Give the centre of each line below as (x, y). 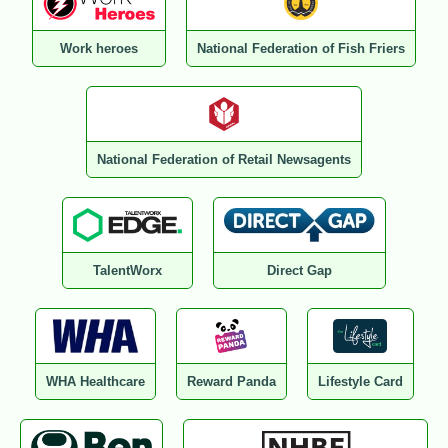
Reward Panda (231, 382)
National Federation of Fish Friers (300, 49)
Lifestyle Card (360, 382)
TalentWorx (128, 271)
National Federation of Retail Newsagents (224, 160)
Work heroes (99, 49)
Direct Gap (299, 271)
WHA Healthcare (95, 382)
